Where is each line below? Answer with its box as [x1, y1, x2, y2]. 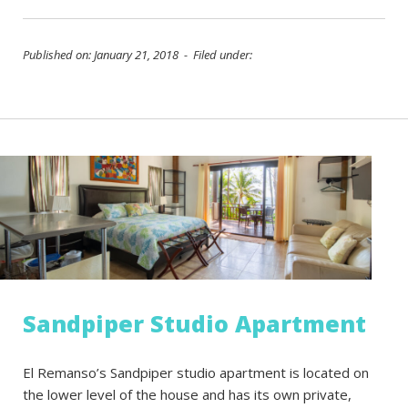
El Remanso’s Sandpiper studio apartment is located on [23, 363, 369, 382]
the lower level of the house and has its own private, [23, 385, 352, 403]
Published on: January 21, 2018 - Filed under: [23, 46, 252, 63]
